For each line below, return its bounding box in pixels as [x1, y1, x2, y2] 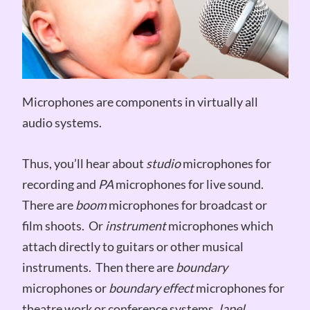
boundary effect [108, 280, 194, 295]
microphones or [21, 280, 109, 295]
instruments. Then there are [21, 259, 176, 275]
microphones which [165, 217, 273, 233]
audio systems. [21, 114, 102, 130]
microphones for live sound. [113, 176, 264, 192]
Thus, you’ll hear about [21, 155, 146, 171]
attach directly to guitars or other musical [21, 238, 244, 254]
